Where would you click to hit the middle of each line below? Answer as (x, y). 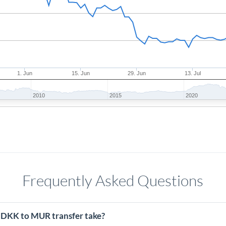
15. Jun (81, 73)
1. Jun (25, 73)
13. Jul (193, 73)
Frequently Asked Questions (113, 180)
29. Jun (137, 73)
